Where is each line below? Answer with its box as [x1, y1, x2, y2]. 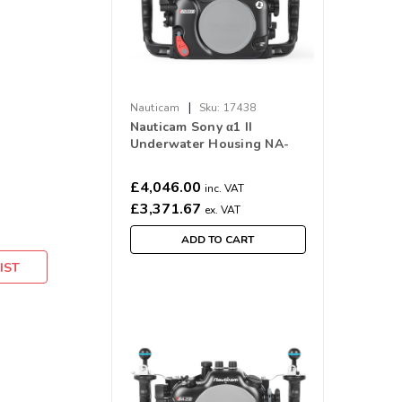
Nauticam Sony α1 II [129, 118, 253, 135]
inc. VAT [204, 181, 244, 196]
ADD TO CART [181, 232, 255, 247]
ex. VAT [204, 203, 240, 217]
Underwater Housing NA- [129, 135, 290, 153]
